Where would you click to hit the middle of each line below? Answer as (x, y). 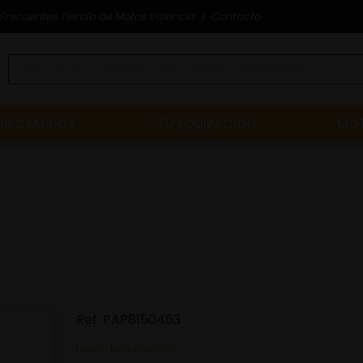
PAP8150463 (142, 320)
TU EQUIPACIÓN (206, 124)
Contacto (235, 16)
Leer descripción (125, 349)
